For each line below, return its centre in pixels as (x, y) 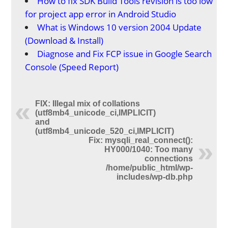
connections (168, 159)
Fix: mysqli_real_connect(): (140, 140)
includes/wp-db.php (154, 177)
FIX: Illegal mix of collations (88, 104)
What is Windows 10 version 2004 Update (120, 27)
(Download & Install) (64, 40)
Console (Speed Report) (72, 67)
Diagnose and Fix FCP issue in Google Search (125, 54)
